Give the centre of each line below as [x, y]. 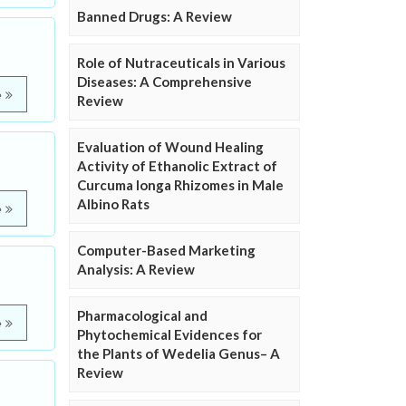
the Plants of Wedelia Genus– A [179, 354]
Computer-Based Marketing [166, 251]
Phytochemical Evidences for [169, 335]
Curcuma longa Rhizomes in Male [180, 185]
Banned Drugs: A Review [155, 17]
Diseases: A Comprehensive [164, 82]
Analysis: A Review [136, 270]
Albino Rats [113, 204]
